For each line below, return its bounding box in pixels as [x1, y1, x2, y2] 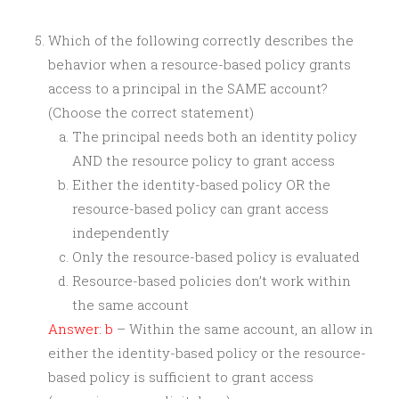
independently [72, 224, 169, 241]
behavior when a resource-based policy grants [48, 55, 351, 73]
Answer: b [48, 320, 113, 338]
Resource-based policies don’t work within [72, 272, 351, 289]
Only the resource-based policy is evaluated [72, 248, 360, 265]
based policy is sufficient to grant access [48, 368, 313, 386]
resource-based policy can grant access [72, 199, 329, 217]
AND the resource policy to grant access [72, 151, 335, 169]
